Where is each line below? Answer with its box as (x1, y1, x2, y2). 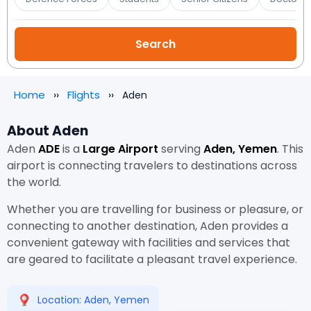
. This (277, 141, 303, 157)
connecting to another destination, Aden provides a (7, 218, 288, 234)
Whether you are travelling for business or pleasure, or (7, 201, 303, 217)
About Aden (7, 121, 88, 140)
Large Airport (83, 141, 158, 157)
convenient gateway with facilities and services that (7, 235, 290, 251)
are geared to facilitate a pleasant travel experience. (7, 251, 297, 267)
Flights (67, 87, 100, 102)
